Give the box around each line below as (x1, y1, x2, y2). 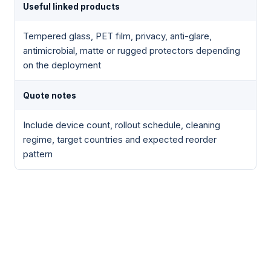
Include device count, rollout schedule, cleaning (23, 119, 220, 131)
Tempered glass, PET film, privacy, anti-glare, (23, 30, 212, 42)
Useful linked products (23, 1, 120, 11)
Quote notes (23, 90, 76, 100)
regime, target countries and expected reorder (23, 134, 217, 145)
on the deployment (23, 59, 101, 71)
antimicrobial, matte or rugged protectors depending (23, 45, 240, 56)
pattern (23, 148, 53, 160)
